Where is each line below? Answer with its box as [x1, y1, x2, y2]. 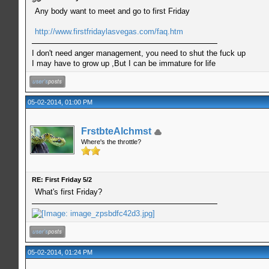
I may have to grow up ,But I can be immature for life [31, 58, 216, 68]
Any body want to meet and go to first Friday [34, 6, 190, 16]
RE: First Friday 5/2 [31, 175, 92, 183]
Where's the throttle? [80, 138, 141, 145]
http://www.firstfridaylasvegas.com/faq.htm [34, 26, 183, 36]
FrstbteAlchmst [80, 125, 151, 136]
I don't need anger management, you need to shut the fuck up [31, 48, 246, 58]
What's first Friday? [34, 187, 102, 196]
